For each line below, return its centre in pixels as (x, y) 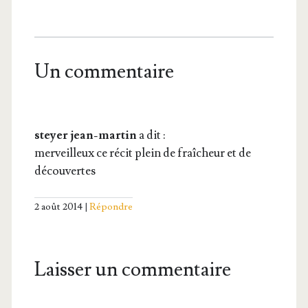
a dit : (152, 135)
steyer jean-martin (85, 135)
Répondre (111, 207)
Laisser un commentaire (132, 270)
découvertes (65, 170)
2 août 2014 (58, 207)
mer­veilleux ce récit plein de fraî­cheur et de (142, 153)
